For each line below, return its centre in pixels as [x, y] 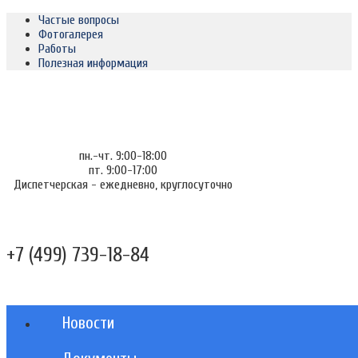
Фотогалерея [71, 34]
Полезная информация [93, 63]
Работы [57, 49]
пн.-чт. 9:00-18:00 [123, 156]
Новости [88, 323]
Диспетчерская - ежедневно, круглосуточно [123, 185]
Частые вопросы [79, 20]
